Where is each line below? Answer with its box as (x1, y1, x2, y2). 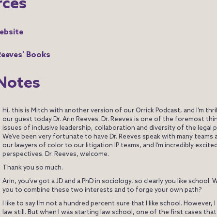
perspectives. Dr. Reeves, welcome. (2, 151, 109, 158)
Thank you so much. (2, 164, 63, 172)
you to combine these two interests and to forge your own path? (2, 186, 201, 194)
